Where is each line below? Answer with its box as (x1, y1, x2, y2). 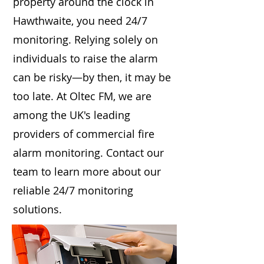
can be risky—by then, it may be (13, 70, 171, 84)
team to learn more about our (13, 164, 161, 179)
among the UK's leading (13, 108, 130, 122)
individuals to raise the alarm (13, 51, 158, 65)
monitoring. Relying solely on (13, 32, 158, 47)
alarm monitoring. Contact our (13, 146, 164, 160)
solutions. (13, 202, 62, 216)
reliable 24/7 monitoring (13, 183, 133, 197)
